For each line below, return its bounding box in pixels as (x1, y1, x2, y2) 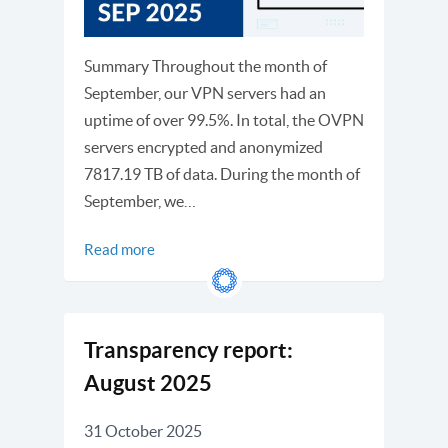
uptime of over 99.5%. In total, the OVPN (84, 110, 364, 129)
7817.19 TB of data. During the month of (84, 164, 360, 183)
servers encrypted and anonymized (84, 137, 323, 156)
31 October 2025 (84, 421, 202, 440)
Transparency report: (84, 336, 293, 362)
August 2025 (84, 369, 212, 395)
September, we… (84, 191, 196, 210)
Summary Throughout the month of (84, 56, 327, 75)
